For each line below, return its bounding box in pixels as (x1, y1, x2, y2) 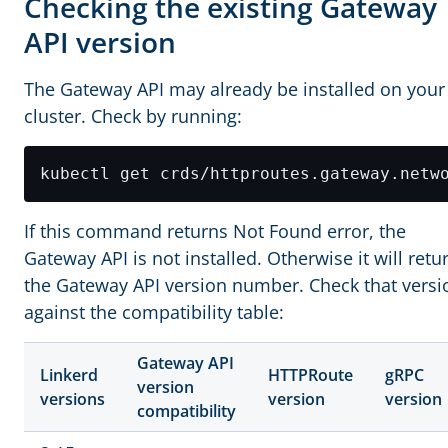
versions (40, 388, 105, 410)
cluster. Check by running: (24, 104, 242, 128)
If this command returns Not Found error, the (24, 219, 406, 243)
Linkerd (40, 364, 98, 386)
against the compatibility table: (24, 300, 284, 324)
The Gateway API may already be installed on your (24, 77, 445, 101)
